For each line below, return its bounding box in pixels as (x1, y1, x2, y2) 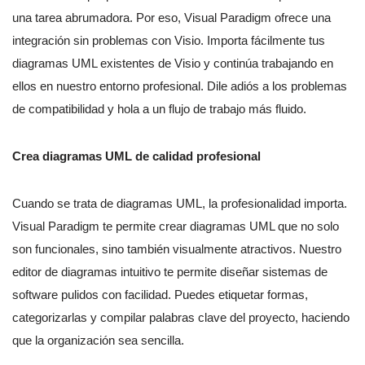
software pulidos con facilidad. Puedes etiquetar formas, (12, 288, 308, 302)
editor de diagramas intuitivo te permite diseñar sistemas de (12, 265, 328, 279)
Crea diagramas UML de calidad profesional (12, 149, 261, 164)
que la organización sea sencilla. (12, 333, 184, 348)
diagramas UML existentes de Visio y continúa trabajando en (12, 56, 333, 71)
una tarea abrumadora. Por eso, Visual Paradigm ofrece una (12, 11, 331, 25)
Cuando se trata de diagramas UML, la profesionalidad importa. (12, 196, 347, 211)
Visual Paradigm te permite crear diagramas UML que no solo (12, 219, 339, 234)
